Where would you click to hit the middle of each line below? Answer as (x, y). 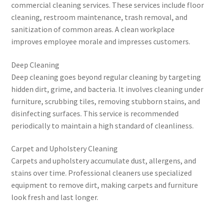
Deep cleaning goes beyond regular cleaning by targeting (106, 77)
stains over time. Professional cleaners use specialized (101, 173)
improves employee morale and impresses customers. (100, 41)
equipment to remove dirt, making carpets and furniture (104, 185)
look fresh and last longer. (54, 197)
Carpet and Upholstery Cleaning (64, 149)
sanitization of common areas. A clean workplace (93, 29)
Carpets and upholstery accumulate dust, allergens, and (103, 161)
